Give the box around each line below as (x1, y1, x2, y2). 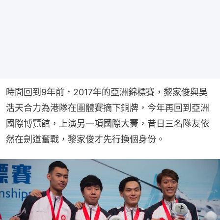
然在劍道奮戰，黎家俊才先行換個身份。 (6, 134, 165, 144)
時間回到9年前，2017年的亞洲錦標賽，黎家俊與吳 (6, 86, 208, 97)
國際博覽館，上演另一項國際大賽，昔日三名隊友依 (6, 118, 209, 129)
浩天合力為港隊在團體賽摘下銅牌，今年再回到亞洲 (6, 102, 209, 113)
